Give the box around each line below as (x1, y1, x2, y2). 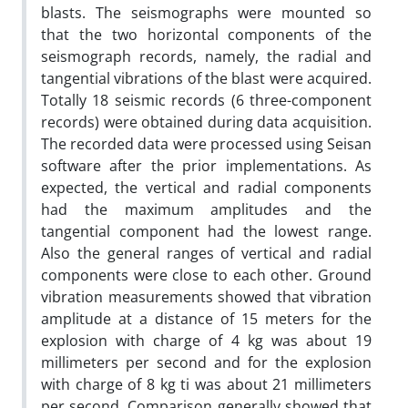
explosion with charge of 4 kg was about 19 (41, 330, 372, 351)
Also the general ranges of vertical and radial (41, 242, 372, 263)
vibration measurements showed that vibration (41, 286, 372, 307)
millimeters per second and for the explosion (41, 352, 372, 372)
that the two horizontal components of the (41, 24, 372, 45)
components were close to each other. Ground (41, 264, 372, 285)
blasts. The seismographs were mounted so (41, 2, 372, 23)
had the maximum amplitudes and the (41, 199, 372, 219)
